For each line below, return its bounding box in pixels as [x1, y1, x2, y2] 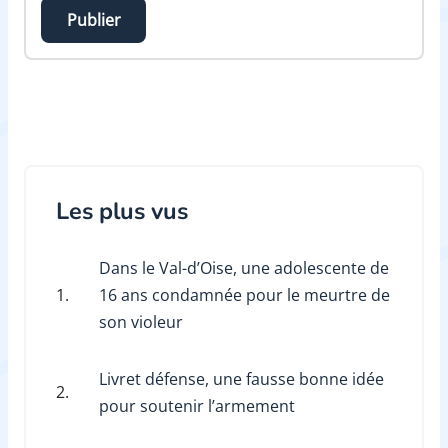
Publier [66, 8, 121, 31]
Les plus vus [55, 194, 188, 227]
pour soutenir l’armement [98, 394, 295, 417]
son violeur [98, 310, 183, 333]
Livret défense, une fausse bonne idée [98, 367, 384, 390]
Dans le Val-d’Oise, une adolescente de [98, 256, 389, 279]
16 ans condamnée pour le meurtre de [98, 283, 390, 306]
